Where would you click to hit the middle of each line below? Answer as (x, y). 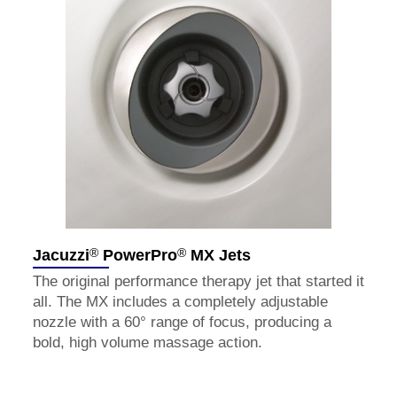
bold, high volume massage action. (148, 342)
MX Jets (218, 256)
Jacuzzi (61, 256)
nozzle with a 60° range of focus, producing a (182, 322)
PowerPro (138, 256)
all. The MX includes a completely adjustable (180, 301)
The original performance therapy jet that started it (198, 281)
